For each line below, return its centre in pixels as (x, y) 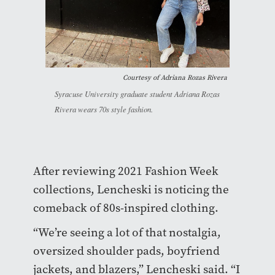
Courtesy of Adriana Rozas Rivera (175, 78)
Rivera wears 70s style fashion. (104, 109)
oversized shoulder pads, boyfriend (126, 251)
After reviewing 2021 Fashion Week (126, 171)
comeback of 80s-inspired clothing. (126, 208)
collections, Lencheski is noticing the (131, 190)
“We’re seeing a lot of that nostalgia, (127, 233)
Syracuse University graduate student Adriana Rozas (137, 94)
